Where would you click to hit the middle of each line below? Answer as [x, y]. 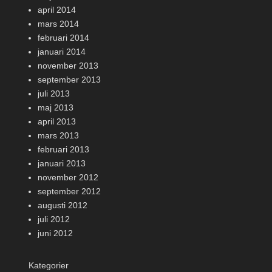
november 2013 [68, 66]
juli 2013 [54, 93]
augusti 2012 [63, 205]
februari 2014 [63, 38]
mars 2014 [58, 24]
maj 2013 [56, 107]
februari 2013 [63, 149]
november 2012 [68, 177]
